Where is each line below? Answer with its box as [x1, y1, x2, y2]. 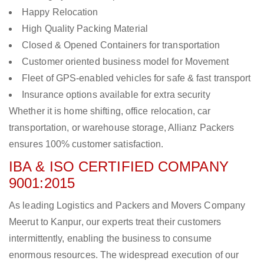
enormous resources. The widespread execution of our [9, 250, 239, 260]
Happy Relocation [22, 7, 98, 18]
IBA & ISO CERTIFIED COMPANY [9, 159, 229, 175]
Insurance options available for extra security [22, 90, 210, 100]
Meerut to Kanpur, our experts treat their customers [9, 217, 222, 227]
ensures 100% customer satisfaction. [9, 139, 164, 150]
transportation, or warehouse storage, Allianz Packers [9, 123, 235, 133]
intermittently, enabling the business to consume [9, 233, 212, 244]
